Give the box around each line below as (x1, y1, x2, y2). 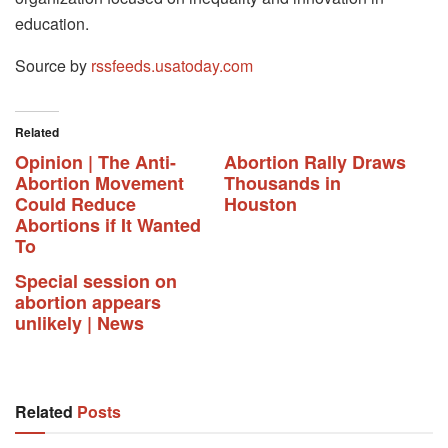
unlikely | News (15, 309, 144, 336)
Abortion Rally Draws (224, 148, 406, 175)
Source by (15, 53, 91, 77)
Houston (224, 190, 297, 217)
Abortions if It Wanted (15, 211, 201, 238)
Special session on (15, 267, 177, 294)
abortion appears (15, 288, 161, 315)
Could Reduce (15, 190, 136, 217)
